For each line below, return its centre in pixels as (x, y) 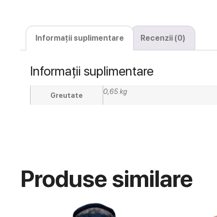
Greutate (67, 95)
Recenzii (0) (163, 38)
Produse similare (107, 178)
